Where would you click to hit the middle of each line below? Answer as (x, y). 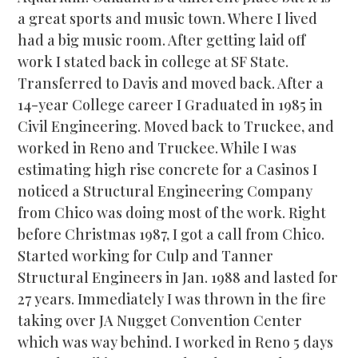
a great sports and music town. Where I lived (168, 18)
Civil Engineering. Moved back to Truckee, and (176, 126)
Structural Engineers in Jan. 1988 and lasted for (178, 277)
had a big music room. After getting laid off (162, 40)
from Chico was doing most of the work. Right (172, 212)
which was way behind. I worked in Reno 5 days (176, 342)
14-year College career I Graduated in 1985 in (171, 104)
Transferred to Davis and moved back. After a (171, 83)
